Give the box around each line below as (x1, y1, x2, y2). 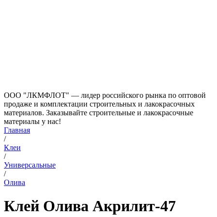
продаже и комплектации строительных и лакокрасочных (4, 100, 195, 108)
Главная (4, 126, 30, 134)
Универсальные (4, 161, 56, 169)
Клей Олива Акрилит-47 (4, 197, 176, 215)
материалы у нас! (4, 117, 61, 125)
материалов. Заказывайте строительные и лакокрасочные (4, 108, 193, 117)
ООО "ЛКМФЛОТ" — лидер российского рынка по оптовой (4, 91, 206, 99)
